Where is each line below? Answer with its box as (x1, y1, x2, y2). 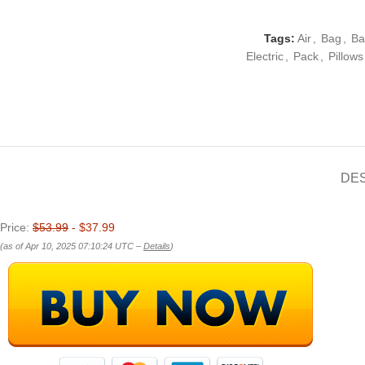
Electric (246, 50, 284, 64)
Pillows (328, 50, 363, 64)
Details (143, 241, 170, 252)
